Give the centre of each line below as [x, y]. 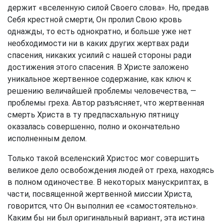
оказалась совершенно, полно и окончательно [94, 127]
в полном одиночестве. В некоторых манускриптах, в [108, 182]
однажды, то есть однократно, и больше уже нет [100, 31]
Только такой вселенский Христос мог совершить [103, 158]
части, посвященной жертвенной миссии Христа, [100, 194]
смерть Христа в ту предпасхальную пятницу [93, 115]
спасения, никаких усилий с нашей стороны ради [99, 55]
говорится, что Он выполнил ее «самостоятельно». [103, 206]
